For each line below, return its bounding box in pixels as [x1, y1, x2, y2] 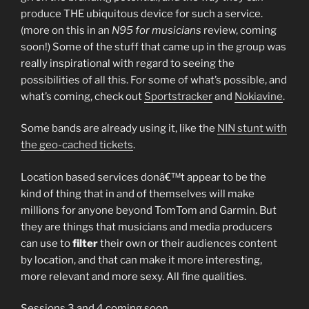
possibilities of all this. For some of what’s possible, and [21, 73, 287, 86]
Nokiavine [235, 90, 283, 103]
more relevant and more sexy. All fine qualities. [21, 270, 246, 283]
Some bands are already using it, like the [21, 122, 217, 135]
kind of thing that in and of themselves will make [21, 187, 255, 200]
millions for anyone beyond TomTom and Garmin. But [21, 203, 277, 217]
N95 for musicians [112, 23, 201, 37]
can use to [21, 237, 72, 250]
